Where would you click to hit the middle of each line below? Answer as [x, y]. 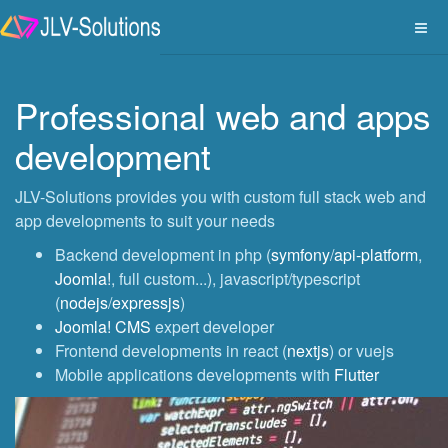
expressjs [146, 302]
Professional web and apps [223, 115]
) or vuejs [361, 350]
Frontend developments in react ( [171, 350]
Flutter [356, 374]
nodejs [84, 302]
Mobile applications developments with [194, 374]
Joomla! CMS [103, 326]
